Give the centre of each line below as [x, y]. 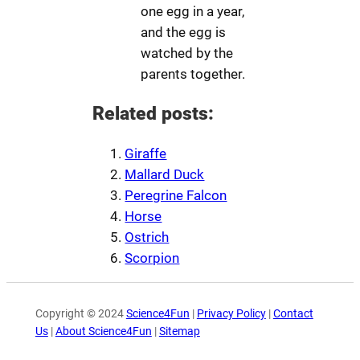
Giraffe [146, 154]
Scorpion [152, 258]
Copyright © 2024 [80, 313]
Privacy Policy [231, 313]
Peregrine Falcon [176, 196]
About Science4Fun [103, 331]
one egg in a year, [193, 11]
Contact [293, 313]
